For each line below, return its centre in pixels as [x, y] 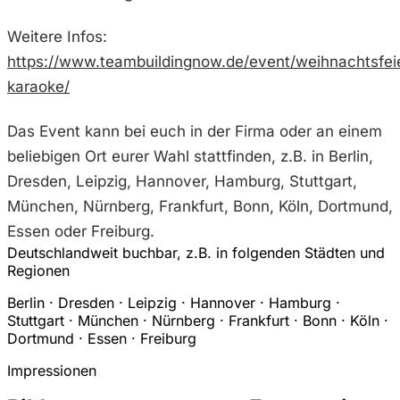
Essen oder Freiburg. [81, 231]
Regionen [38, 270]
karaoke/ [38, 87]
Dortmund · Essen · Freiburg [102, 338]
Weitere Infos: [57, 37]
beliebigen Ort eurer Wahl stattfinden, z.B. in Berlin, [190, 156]
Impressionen [52, 370]
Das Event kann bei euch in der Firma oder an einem [195, 131]
